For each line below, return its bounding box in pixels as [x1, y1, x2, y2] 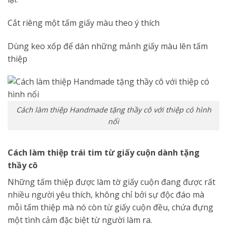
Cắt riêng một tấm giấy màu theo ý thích [8, 17, 160, 28]
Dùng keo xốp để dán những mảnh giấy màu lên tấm [8, 40, 208, 52]
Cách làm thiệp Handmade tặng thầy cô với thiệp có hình [16, 105, 211, 115]
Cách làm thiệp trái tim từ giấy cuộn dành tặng [8, 146, 200, 158]
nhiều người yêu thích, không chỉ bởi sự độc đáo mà [8, 188, 204, 200]
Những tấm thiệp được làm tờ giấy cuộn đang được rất [8, 176, 215, 187]
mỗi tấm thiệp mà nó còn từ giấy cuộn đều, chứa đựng [8, 201, 213, 213]
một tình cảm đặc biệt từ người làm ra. [8, 214, 152, 225]
